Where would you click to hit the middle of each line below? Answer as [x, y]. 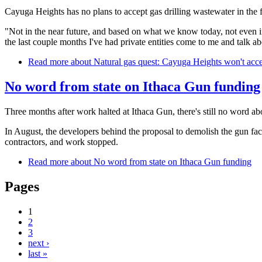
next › [39, 243]
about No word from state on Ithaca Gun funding [160, 161]
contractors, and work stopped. [61, 142]
